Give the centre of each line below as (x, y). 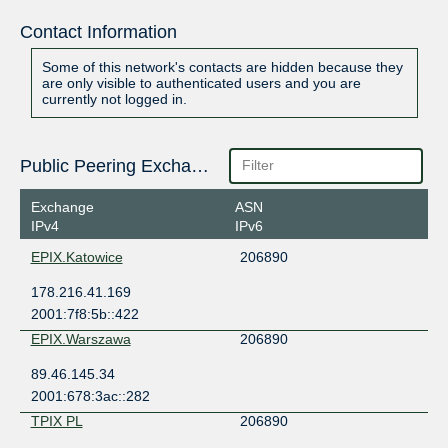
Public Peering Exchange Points (199, 166)
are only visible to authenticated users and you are (201, 83)
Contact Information (98, 32)
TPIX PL (56, 420)
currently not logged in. (114, 99)
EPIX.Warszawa (80, 338)
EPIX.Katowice (76, 256)
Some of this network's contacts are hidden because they (222, 67)
